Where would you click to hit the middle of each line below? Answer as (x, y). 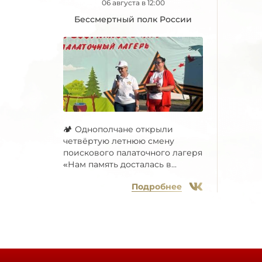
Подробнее (157, 187)
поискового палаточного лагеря (133, 153)
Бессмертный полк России (133, 19)
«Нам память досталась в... (120, 165)
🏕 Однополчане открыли (118, 130)
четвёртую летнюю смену (119, 141)
